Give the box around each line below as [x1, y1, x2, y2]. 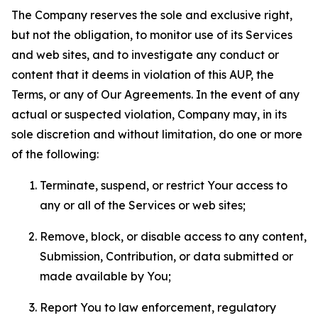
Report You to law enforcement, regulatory [40, 300, 276, 314]
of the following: [11, 147, 99, 161]
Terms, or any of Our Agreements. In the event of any [11, 87, 300, 102]
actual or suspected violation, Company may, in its [11, 107, 287, 121]
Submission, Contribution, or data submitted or [40, 249, 293, 263]
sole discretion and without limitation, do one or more [11, 127, 302, 141]
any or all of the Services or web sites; [40, 198, 246, 212]
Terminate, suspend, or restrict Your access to [40, 178, 287, 192]
